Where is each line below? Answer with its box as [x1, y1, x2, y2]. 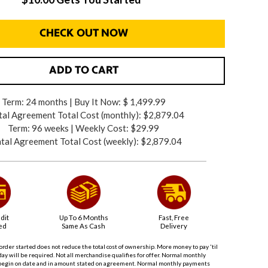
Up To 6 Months [59, 214, 108, 222]
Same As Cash [62, 222, 106, 230]
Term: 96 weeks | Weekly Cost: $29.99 [8, 123, 160, 133]
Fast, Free [159, 214, 190, 222]
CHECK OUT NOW [39, 28, 128, 39]
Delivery [160, 222, 188, 230]
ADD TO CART [48, 65, 118, 77]
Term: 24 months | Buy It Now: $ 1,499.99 [1, 96, 166, 107]
